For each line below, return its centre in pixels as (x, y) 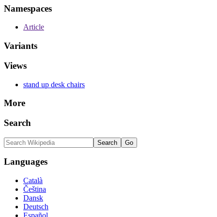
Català (33, 181)
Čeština (35, 189)
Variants (21, 46)
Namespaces (28, 8)
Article (34, 27)
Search (17, 123)
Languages (26, 162)
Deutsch (36, 207)
